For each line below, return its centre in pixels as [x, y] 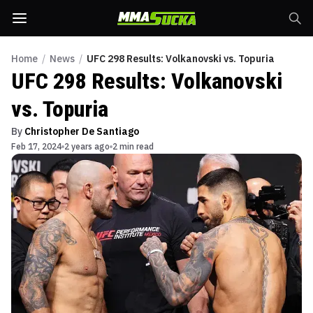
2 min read [133, 146]
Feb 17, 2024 [36, 146]
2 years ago [87, 146]
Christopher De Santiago [82, 131]
